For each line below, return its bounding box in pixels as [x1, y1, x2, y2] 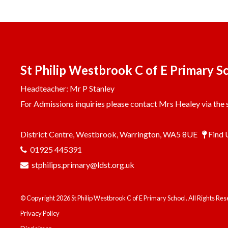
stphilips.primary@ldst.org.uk [32, 160, 134, 170]
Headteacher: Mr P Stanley [20, 83, 115, 94]
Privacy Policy [20, 209, 60, 218]
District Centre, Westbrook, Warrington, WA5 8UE [20, 129, 202, 139]
